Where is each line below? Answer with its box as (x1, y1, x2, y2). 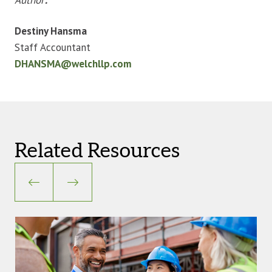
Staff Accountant (15, 40, 90, 54)
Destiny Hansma (15, 24, 87, 38)
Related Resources (15, 140, 180, 161)
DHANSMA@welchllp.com (15, 56, 132, 70)
